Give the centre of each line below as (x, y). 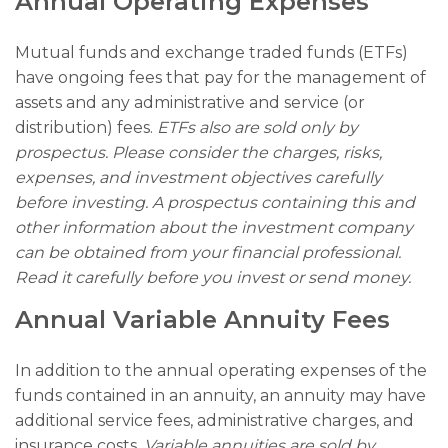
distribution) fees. (86, 127)
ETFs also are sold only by (257, 127)
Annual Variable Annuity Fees (202, 319)
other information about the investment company (214, 227)
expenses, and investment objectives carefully (198, 177)
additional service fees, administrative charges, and (214, 420)
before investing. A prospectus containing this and (215, 202)
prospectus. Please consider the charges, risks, (198, 152)
